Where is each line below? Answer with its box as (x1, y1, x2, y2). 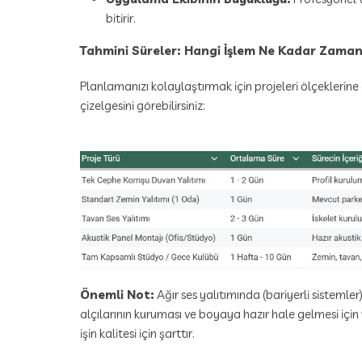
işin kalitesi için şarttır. (80, 326, 195, 342)
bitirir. (106, 10, 136, 26)
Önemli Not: (80, 287, 154, 303)
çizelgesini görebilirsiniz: (80, 97, 205, 113)
